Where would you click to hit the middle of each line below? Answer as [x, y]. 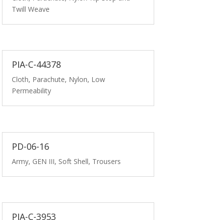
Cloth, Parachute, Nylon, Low [59, 80]
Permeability [32, 91]
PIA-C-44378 [37, 65]
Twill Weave [31, 9]
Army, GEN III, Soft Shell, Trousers [67, 161]
